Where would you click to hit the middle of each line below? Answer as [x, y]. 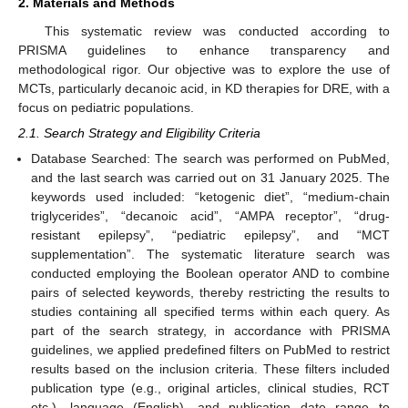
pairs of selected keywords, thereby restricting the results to [210, 293]
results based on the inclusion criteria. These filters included [210, 369]
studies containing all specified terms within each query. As [210, 312]
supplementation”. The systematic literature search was [210, 255]
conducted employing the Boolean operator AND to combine [210, 274]
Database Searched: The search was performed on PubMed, [210, 159]
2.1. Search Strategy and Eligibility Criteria [139, 133]
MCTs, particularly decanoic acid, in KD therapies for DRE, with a [204, 88]
